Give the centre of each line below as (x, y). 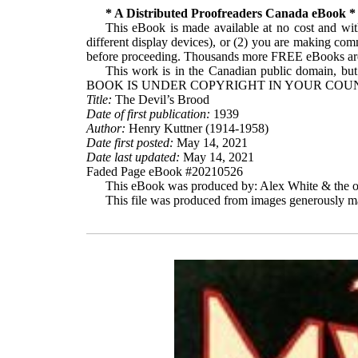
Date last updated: (133, 157)
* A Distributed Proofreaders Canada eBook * (230, 13)
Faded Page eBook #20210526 (164, 171)
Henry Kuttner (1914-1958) (197, 128)
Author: (105, 128)
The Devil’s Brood (160, 99)
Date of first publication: (148, 114)
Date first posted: (129, 143)
